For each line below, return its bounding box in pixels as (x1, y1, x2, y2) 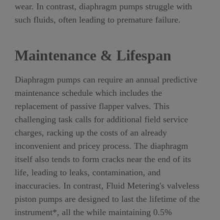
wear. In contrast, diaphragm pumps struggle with (15, 1, 192, 12)
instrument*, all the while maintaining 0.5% (15, 207, 172, 218)
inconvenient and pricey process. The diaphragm (15, 141, 188, 151)
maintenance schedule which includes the (15, 88, 162, 98)
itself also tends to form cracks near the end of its (15, 154, 191, 165)
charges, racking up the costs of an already (15, 128, 167, 138)
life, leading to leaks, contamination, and (15, 167, 161, 178)
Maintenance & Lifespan (15, 47, 171, 64)
